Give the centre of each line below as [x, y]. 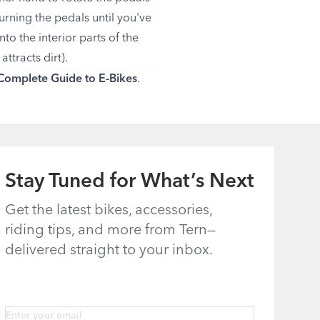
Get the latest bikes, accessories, [108, 210]
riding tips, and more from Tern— [110, 230]
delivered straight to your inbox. [109, 250]
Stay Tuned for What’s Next [129, 182]
